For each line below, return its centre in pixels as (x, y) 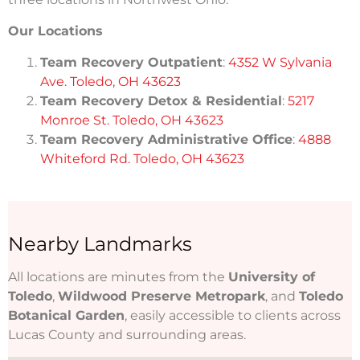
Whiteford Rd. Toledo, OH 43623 (142, 158)
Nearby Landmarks (100, 243)
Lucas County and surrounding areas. (127, 334)
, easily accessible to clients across (233, 315)
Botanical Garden (66, 315)
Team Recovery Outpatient (131, 62)
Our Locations (55, 31)
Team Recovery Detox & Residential (161, 100)
